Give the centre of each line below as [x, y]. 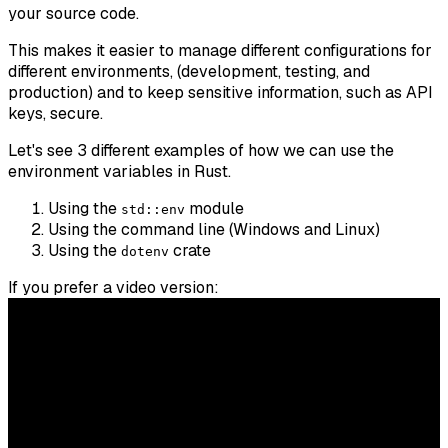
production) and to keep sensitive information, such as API [220, 92]
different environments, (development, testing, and [189, 71]
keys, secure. [55, 113]
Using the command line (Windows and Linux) [214, 229]
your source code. [73, 13]
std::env [153, 209]
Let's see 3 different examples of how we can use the [201, 150]
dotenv [145, 251]
